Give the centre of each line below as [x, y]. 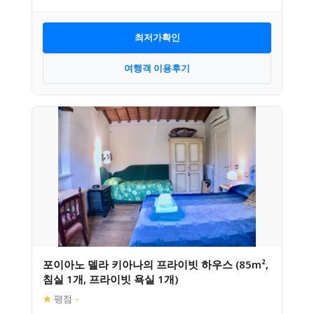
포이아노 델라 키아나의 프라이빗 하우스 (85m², [156, 264]
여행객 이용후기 [157, 68]
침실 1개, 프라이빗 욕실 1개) [110, 279]
